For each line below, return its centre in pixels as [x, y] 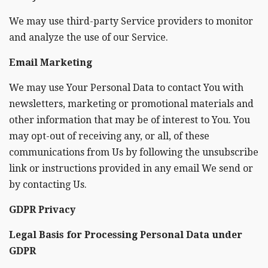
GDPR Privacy [42, 209]
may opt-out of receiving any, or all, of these [109, 136]
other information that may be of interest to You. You [130, 120]
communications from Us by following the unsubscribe [134, 152]
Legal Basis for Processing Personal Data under [126, 234]
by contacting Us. [48, 184]
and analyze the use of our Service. [89, 37]
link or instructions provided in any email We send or [131, 168]
